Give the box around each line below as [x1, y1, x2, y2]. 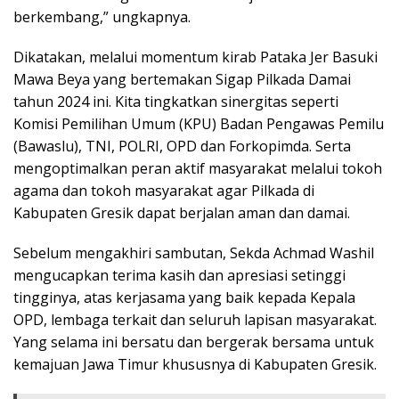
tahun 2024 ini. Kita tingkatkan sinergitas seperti [13, 92, 338, 112]
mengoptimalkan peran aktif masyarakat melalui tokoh [13, 159, 382, 179]
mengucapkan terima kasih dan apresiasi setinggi [13, 265, 346, 286]
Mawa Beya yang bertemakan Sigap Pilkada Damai [13, 69, 351, 90]
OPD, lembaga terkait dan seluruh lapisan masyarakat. [13, 310, 377, 330]
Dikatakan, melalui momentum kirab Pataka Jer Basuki [13, 47, 378, 68]
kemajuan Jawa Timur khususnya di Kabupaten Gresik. [13, 354, 377, 375]
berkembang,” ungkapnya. [13, 7, 191, 28]
